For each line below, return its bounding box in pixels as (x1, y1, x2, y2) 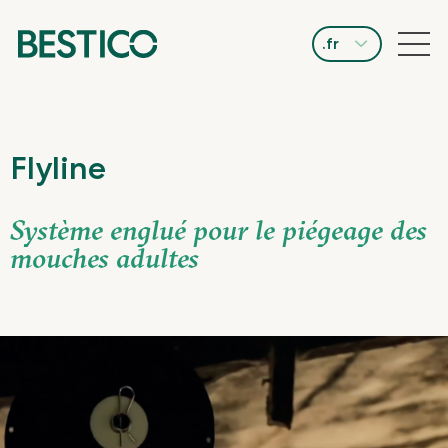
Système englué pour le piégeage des (10, 213, 427, 247)
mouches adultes (10, 241, 199, 275)
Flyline (10, 149, 106, 187)
